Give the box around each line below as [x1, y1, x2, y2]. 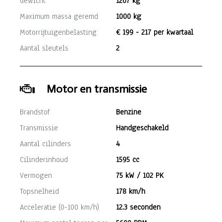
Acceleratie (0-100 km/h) [20, 202, 99, 212]
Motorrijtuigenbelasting [20, 27, 97, 37]
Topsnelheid [20, 186, 59, 196]
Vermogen [20, 170, 52, 180]
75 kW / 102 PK [116, 170, 164, 180]
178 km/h [116, 186, 145, 196]
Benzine [116, 107, 141, 117]
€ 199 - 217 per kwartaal [116, 27, 193, 37]
